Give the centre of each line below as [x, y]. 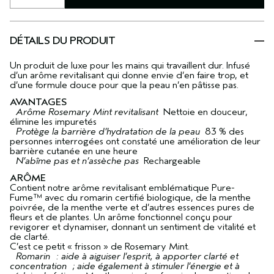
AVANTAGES [38, 102]
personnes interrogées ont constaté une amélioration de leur [135, 142]
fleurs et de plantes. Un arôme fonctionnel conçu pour [121, 217]
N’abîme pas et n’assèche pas [76, 161]
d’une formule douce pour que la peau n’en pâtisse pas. [124, 85]
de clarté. [30, 237]
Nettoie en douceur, [204, 112]
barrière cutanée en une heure [74, 151]
